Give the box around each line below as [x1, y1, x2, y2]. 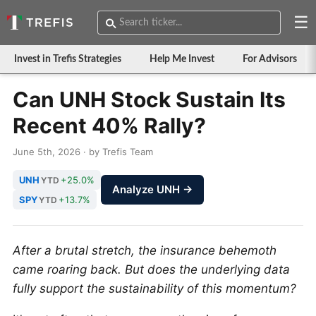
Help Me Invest [150, 54, 214, 64]
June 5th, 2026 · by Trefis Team [13, 146, 153, 157]
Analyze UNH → [112, 183, 193, 196]
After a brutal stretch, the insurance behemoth [13, 243, 276, 257]
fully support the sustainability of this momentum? [13, 281, 296, 296]
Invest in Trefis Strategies [14, 54, 121, 64]
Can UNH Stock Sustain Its [13, 87, 286, 112]
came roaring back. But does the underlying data [13, 262, 290, 276]
